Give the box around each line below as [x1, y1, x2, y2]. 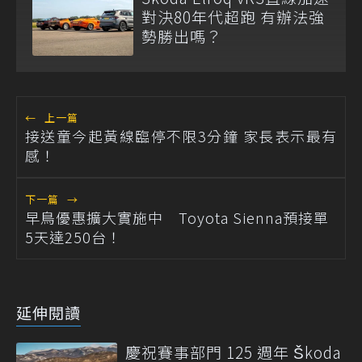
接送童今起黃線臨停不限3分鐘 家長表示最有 [25, 124, 337, 146]
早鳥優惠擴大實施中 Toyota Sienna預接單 [25, 206, 329, 228]
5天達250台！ [25, 225, 122, 247]
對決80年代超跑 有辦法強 [141, 6, 325, 28]
